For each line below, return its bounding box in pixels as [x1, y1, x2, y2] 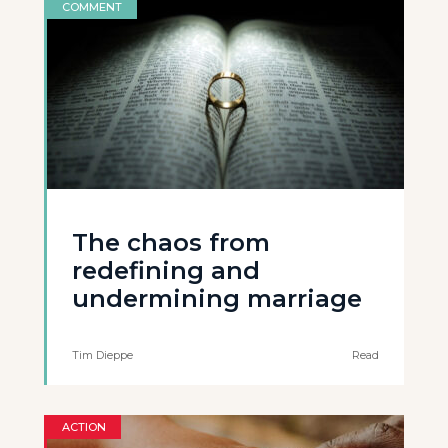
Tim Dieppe [72, 348, 133, 363]
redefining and [72, 256, 260, 286]
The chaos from [72, 228, 270, 258]
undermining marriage [72, 284, 362, 314]
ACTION [62, 420, 106, 435]
